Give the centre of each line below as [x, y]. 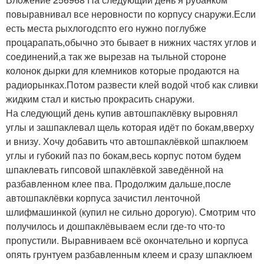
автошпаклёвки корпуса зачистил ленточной [103, 197]
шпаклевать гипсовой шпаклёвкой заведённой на [115, 169]
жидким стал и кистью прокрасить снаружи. [100, 98]
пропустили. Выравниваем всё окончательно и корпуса [127, 240]
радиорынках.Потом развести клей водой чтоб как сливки [132, 84]
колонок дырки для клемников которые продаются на [123, 70]
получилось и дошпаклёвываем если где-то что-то [115, 226]
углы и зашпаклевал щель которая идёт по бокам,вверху [130, 127]
